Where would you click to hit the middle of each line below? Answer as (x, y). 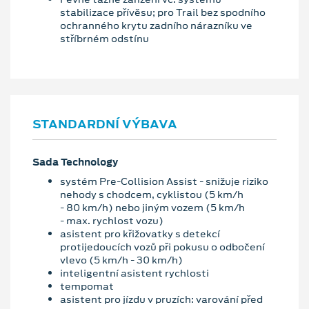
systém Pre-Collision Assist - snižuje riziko (164, 181)
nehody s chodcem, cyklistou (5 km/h (152, 194)
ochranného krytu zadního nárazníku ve (156, 26)
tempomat (87, 286)
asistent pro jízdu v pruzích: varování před (161, 299)
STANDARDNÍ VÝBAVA (105, 124)
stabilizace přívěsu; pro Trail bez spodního (163, 13)
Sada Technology (75, 162)
